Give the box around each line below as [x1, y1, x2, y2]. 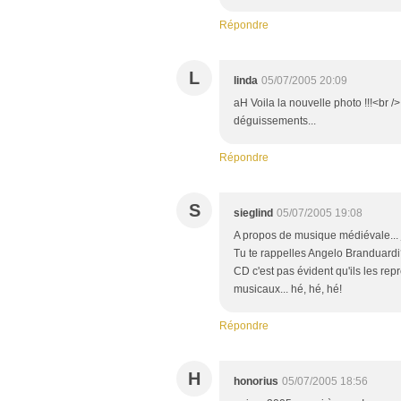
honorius [234, 375, 278, 388]
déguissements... [234, 115, 316, 128]
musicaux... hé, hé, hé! [234, 283, 342, 296]
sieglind [234, 207, 273, 220]
